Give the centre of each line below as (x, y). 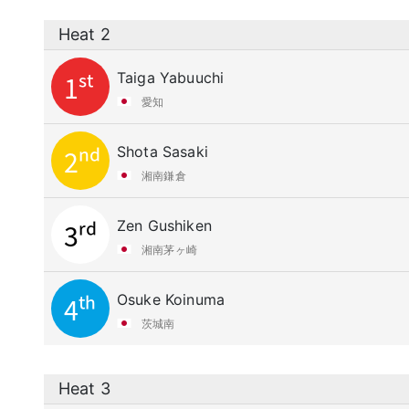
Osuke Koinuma (171, 299)
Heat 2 (84, 34)
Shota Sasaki (163, 152)
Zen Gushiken (164, 225)
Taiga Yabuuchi (171, 78)
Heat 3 (84, 388)
